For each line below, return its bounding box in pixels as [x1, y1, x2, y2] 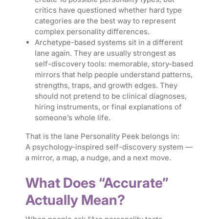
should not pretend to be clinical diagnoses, [34, 91, 187, 101]
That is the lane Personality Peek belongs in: [25, 131, 179, 141]
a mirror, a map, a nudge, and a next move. [25, 153, 171, 163]
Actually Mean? [25, 192, 125, 209]
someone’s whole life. [34, 113, 110, 123]
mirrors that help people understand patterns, [34, 70, 193, 80]
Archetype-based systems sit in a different [34, 38, 183, 47]
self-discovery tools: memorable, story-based [34, 59, 193, 69]
